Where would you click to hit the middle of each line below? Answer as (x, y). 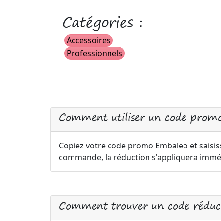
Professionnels (94, 53)
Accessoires (89, 40)
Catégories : (102, 22)
